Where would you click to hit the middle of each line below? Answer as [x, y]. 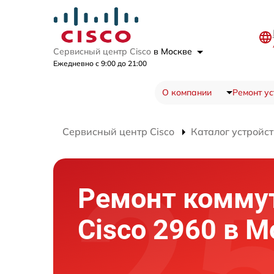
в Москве [174, 51]
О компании [187, 92]
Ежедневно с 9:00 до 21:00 [100, 63]
